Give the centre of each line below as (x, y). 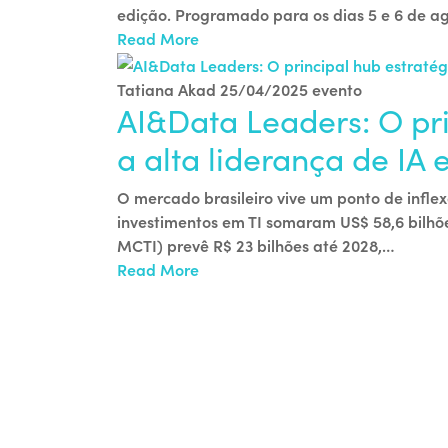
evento (337, 89)
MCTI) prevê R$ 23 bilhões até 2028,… (256, 245)
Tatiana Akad (166, 89)
